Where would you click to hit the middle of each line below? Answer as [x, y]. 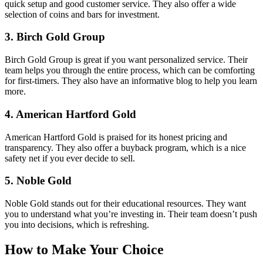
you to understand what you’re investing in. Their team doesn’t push [131, 214]
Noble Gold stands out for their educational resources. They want [125, 204]
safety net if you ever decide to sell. [70, 158]
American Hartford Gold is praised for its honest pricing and [116, 137]
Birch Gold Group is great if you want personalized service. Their [126, 60]
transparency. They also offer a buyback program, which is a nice [125, 147]
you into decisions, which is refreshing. [77, 225]
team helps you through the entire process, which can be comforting [130, 70]
